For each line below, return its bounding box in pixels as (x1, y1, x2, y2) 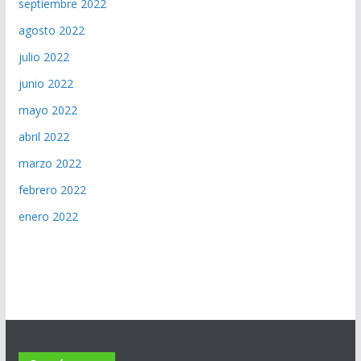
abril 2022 (18, 129, 69, 145)
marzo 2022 (18, 156, 81, 172)
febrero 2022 (18, 182, 86, 198)
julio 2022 (18, 49, 69, 65)
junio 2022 (18, 76, 73, 92)
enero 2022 (18, 209, 78, 225)
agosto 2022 (18, 23, 85, 39)
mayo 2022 (18, 102, 77, 118)
